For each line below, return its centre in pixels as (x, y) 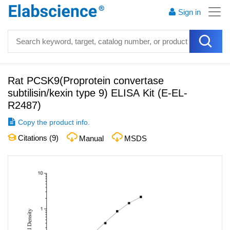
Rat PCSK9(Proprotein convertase (86, 81)
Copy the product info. (54, 122)
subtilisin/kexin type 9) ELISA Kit (81, 93)
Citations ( (34, 138)
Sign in (189, 12)
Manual (91, 138)
